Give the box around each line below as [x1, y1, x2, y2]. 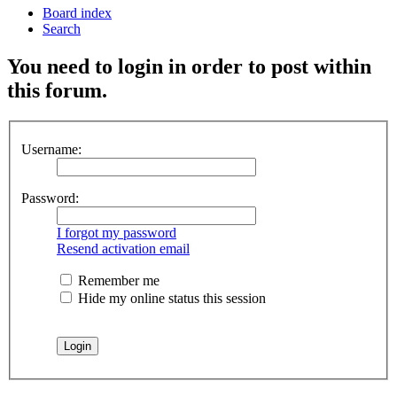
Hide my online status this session [74, 290, 266, 306]
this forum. [7, 79, 107, 103]
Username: [21, 141, 82, 157]
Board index [43, 5, 112, 21]
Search [43, 21, 81, 37]
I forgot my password [57, 224, 176, 240]
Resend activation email [57, 240, 190, 256]
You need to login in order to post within [7, 55, 371, 79]
